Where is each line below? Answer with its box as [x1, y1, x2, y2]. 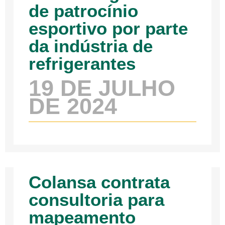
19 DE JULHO [29, 75, 176, 101]
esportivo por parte [29, 19, 188, 39]
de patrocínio [29, 1, 139, 21]
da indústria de [29, 36, 153, 56]
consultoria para [29, 190, 165, 210]
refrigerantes [29, 54, 136, 74]
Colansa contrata [29, 172, 170, 192]
